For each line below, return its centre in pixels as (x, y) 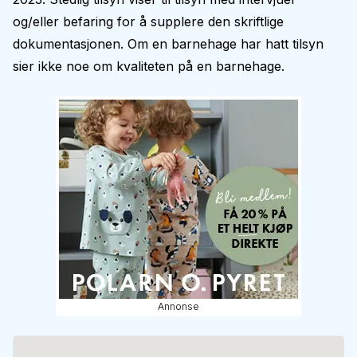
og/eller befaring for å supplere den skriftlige (148, 22)
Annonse (178, 306)
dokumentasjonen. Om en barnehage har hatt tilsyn (168, 44)
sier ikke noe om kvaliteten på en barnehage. (149, 66)
